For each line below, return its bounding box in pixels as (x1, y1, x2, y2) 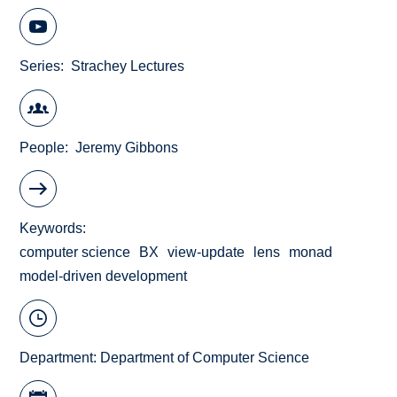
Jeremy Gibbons (75, 139, 179, 155)
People (19, 139, 66, 155)
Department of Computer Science (100, 349, 310, 365)
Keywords (19, 221, 83, 237)
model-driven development (19, 269, 188, 284)
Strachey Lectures (71, 58, 185, 74)
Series (19, 58, 61, 74)
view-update (167, 245, 245, 261)
